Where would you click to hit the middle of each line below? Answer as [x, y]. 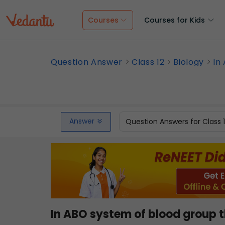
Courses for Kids [175, 20]
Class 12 [148, 62]
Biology [189, 62]
